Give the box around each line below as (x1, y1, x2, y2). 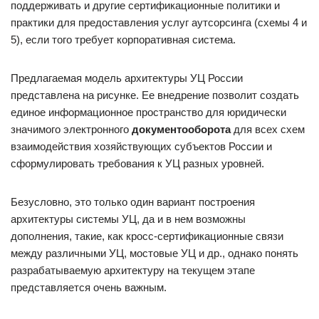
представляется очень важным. (11, 281, 167, 293)
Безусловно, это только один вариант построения (11, 196, 255, 208)
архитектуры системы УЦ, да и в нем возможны (11, 213, 246, 225)
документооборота (132, 123, 231, 135)
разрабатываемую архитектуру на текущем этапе (11, 264, 255, 276)
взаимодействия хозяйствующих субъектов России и (11, 140, 272, 152)
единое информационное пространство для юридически (11, 106, 286, 118)
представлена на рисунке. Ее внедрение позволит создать (11, 89, 299, 101)
